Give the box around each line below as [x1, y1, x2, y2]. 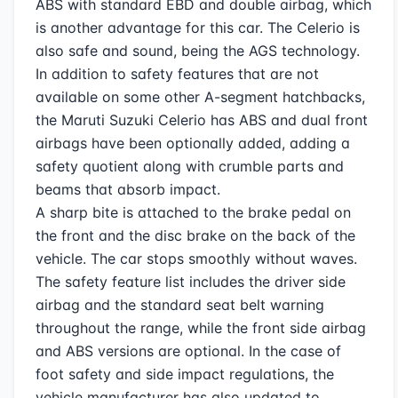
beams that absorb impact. [36, 180, 220, 198]
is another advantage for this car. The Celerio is [36, 19, 360, 36]
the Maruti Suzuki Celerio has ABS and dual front [36, 111, 368, 129]
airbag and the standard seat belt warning [36, 296, 324, 314]
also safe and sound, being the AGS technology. [36, 42, 360, 60]
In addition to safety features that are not [36, 65, 319, 83]
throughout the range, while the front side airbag [36, 319, 366, 337]
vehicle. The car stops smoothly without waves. [36, 250, 357, 267]
